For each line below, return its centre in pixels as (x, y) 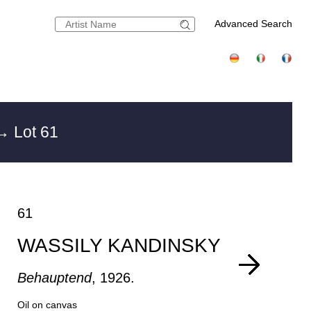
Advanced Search (254, 24)
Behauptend (55, 278)
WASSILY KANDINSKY (119, 245)
